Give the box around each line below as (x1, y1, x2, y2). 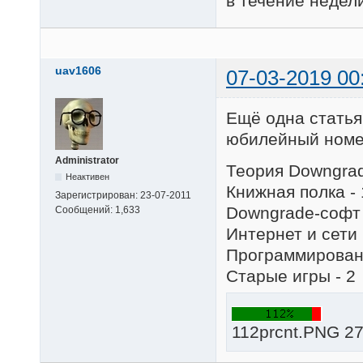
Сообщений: (55, 203, 115, 216)
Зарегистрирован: (55, 189, 140, 201)
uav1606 (55, 63, 101, 77)
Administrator (55, 154, 119, 166)
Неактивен (66, 171, 110, 181)
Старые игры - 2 (226, 267, 356, 286)
